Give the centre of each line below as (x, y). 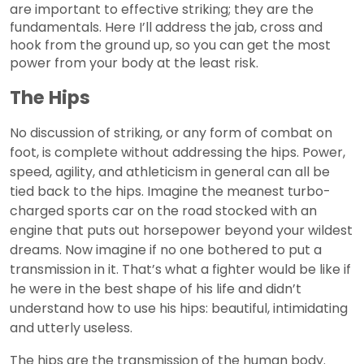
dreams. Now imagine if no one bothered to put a (166, 250)
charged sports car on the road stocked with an (163, 211)
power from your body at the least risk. (134, 63)
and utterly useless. (71, 328)
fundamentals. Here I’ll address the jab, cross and (166, 28)
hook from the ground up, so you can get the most (170, 45)
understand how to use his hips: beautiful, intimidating (179, 309)
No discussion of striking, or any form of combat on (171, 133)
